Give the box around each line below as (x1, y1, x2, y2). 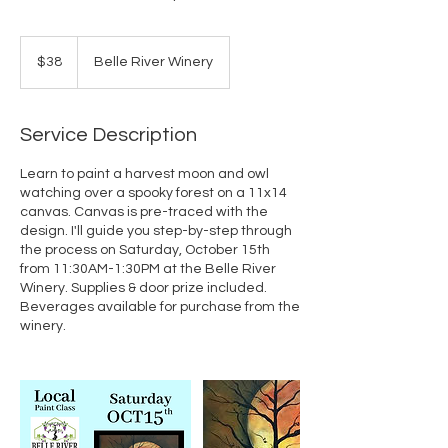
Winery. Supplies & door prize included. (20, 281, 267, 296)
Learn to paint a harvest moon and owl (20, 167, 269, 182)
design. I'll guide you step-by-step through (20, 224, 292, 239)
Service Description (20, 125, 197, 146)
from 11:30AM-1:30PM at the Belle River (20, 262, 276, 277)
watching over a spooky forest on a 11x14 (20, 186, 287, 201)
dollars (21, 59, 51, 71)
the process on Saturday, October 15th (20, 243, 270, 258)
